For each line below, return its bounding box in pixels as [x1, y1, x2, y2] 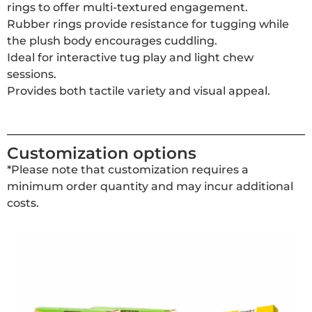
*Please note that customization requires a [7, 162, 249, 176]
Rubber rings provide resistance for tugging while [7, 17, 289, 31]
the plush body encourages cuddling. [7, 34, 217, 48]
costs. [7, 196, 39, 210]
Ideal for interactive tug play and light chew [7, 51, 253, 65]
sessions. [7, 68, 56, 81]
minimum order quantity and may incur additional [7, 179, 293, 193]
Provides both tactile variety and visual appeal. [7, 84, 270, 98]
